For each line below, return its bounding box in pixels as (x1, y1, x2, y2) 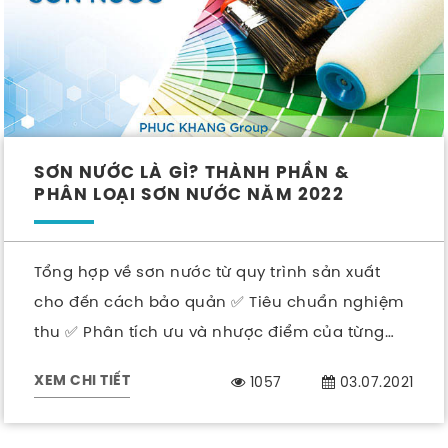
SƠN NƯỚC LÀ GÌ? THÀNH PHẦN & (34, 164, 351, 183)
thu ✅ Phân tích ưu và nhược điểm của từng (34, 321, 385, 343)
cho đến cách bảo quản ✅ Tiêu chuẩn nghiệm (34, 291, 404, 313)
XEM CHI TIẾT (34, 374, 131, 390)
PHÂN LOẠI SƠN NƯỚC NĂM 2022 (34, 186, 344, 205)
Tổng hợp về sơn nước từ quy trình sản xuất (34, 261, 381, 283)
